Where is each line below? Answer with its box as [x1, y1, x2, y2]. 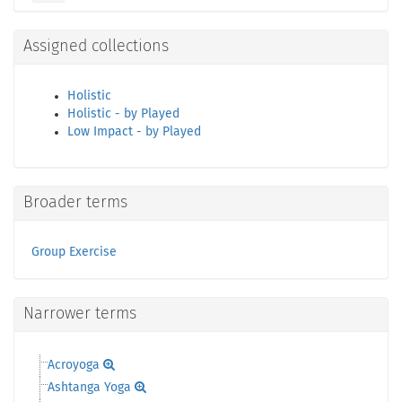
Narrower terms [23, 306, 136, 322]
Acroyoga [48, 359, 100, 371]
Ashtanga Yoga [48, 381, 131, 394]
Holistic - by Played [67, 108, 179, 120]
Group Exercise [31, 246, 117, 258]
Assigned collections [23, 39, 169, 55]
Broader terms [23, 195, 127, 211]
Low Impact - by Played [67, 126, 201, 138]
